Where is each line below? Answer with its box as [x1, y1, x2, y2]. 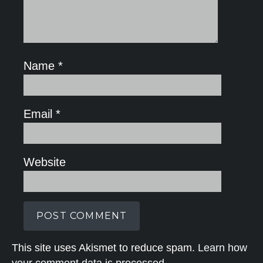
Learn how [198, 242, 247, 254]
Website [23, 156, 66, 169]
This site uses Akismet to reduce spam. [12, 242, 198, 254]
